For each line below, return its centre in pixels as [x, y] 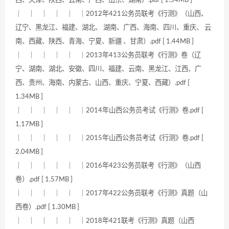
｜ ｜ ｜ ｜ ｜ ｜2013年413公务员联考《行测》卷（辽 [108, 55]
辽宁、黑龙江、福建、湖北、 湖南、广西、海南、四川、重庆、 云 [113, 28]
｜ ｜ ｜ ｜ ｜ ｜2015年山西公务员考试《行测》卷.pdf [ [109, 138]
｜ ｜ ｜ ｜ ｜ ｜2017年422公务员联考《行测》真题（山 [111, 193]
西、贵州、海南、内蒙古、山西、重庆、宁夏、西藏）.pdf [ [102, 83]
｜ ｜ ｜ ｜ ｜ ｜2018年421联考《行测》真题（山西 [105, 221]
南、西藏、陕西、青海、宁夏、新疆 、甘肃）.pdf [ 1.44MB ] [105, 42]
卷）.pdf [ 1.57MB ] [44, 180]
